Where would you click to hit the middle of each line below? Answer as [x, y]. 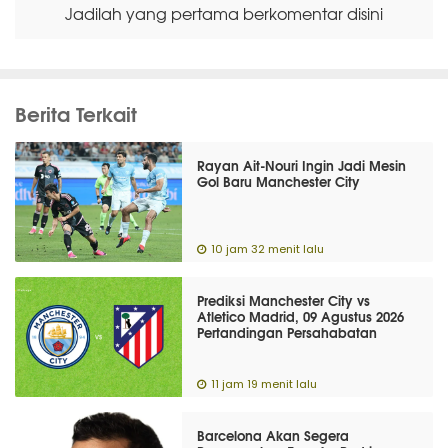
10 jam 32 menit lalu [268, 249]
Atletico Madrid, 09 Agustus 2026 [301, 316]
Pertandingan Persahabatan [287, 332]
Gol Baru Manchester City [279, 181]
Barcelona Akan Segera [273, 435]
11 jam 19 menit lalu [264, 384]
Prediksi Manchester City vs [284, 300]
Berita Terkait [76, 112]
